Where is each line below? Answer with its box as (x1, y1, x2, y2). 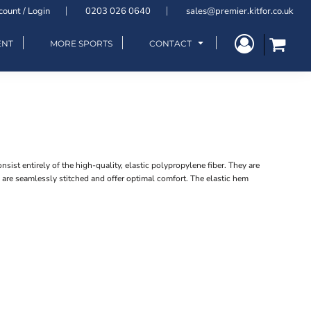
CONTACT (149, 37, 194, 49)
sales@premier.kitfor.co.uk (186, 5, 294, 18)
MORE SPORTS (50, 37, 112, 49)
